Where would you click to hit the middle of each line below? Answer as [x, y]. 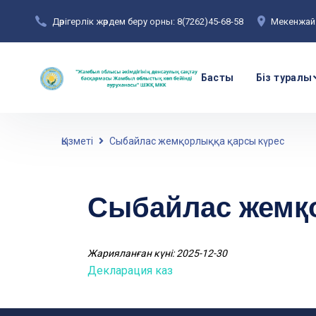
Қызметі [77, 141]
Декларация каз [130, 271]
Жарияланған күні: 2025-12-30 [157, 253]
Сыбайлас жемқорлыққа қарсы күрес [197, 141]
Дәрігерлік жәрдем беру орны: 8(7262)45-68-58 [148, 21]
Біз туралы [284, 78]
